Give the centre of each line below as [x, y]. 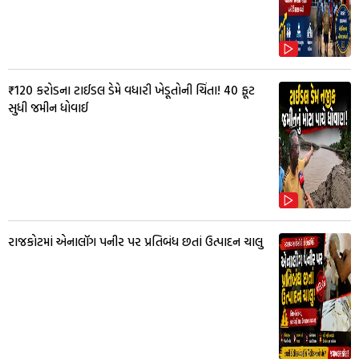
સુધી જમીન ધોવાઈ [48, 108]
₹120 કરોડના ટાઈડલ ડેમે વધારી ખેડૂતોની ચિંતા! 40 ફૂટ [131, 91]
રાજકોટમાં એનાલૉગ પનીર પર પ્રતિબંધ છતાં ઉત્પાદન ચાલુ [135, 242]
